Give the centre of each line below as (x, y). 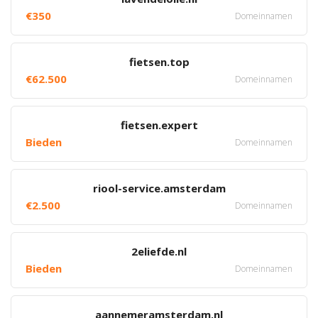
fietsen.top (159, 62)
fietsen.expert (159, 125)
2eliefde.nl (159, 251)
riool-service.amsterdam (159, 188)
